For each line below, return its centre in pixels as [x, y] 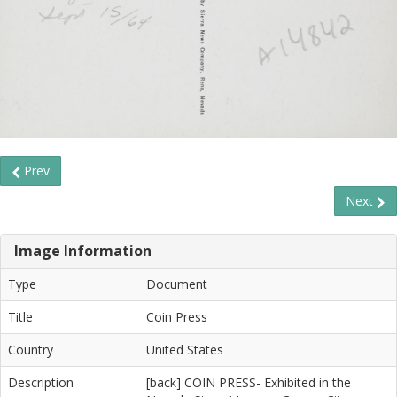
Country [31, 350]
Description [41, 383]
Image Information [83, 251]
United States [185, 350]
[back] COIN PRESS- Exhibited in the [249, 383]
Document [177, 284]
